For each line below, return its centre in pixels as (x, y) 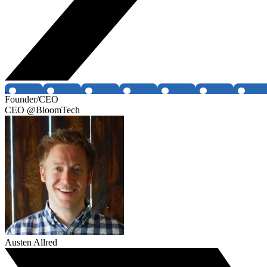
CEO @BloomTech (42, 110)
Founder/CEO (32, 100)
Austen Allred (31, 243)
